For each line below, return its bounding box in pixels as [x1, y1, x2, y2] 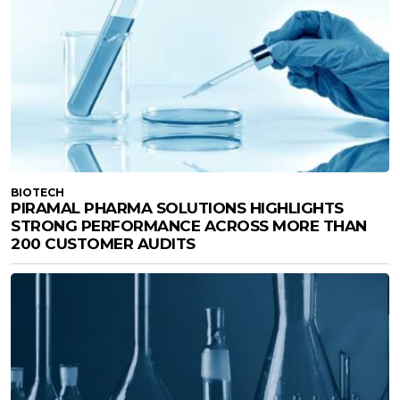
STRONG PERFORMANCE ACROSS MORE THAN [11, 217, 367, 236]
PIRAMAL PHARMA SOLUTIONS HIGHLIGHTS [11, 199, 344, 218]
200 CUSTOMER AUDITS [11, 235, 196, 254]
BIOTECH [11, 186, 64, 200]
